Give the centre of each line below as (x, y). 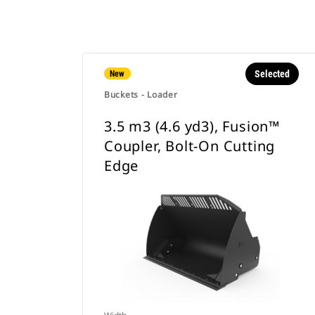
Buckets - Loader (141, 95)
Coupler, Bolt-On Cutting (190, 146)
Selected (272, 74)
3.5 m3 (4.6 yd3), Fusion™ (192, 126)
